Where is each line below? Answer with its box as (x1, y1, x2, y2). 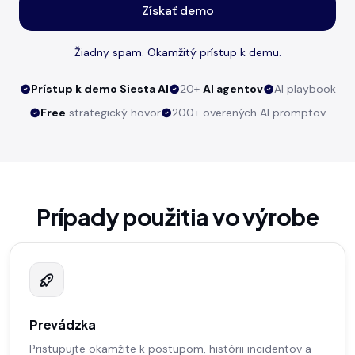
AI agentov (202, 82, 263, 97)
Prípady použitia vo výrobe (36, 202, 319, 231)
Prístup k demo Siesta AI (30, 82, 169, 97)
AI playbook (273, 82, 336, 97)
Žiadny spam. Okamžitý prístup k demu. (74, 45, 281, 60)
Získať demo (141, 2, 214, 19)
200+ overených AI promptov (172, 105, 326, 120)
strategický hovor (66, 105, 161, 120)
